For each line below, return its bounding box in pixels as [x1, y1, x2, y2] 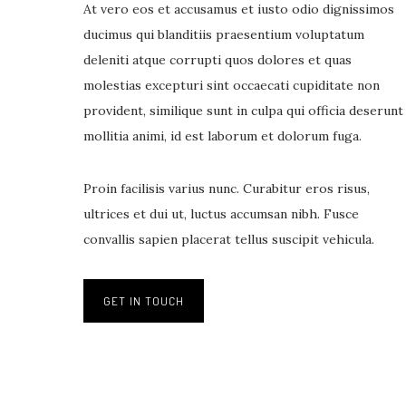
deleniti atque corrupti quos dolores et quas [83, 51, 352, 68]
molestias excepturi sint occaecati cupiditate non [83, 76, 380, 93]
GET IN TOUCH [103, 293, 184, 308]
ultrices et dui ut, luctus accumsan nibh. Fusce [83, 205, 359, 222]
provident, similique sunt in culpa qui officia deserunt [83, 101, 403, 119]
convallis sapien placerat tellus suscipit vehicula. [83, 230, 374, 247]
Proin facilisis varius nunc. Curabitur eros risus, [83, 179, 370, 197]
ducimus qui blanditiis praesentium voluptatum [83, 25, 364, 43]
